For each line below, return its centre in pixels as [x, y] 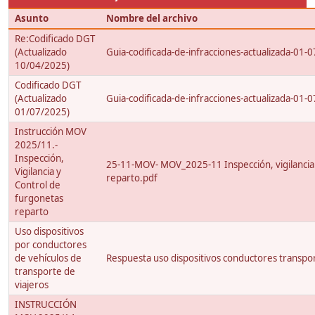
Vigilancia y [38, 172]
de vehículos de [48, 258]
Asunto [32, 19]
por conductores [51, 245]
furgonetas [39, 199]
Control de [38, 185]
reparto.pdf [132, 178]
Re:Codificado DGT [55, 39]
